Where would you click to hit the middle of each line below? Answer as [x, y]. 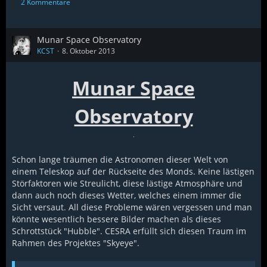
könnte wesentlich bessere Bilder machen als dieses [117, 219]
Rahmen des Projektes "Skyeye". [76, 243]
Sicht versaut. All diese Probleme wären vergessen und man [132, 207]
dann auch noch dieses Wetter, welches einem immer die [127, 195]
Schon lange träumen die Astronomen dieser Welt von [120, 159]
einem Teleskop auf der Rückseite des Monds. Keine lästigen [133, 171]
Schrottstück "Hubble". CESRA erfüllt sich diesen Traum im [129, 231]
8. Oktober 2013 [89, 51]
